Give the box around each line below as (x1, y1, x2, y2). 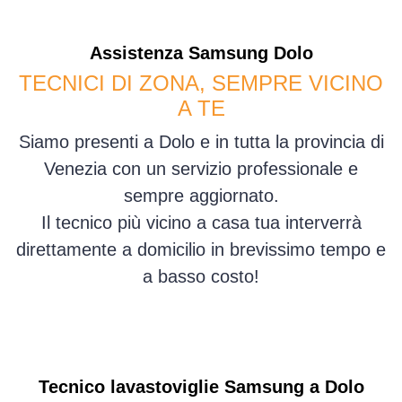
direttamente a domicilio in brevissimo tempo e (16, 240, 386, 260)
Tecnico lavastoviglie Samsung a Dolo (38, 377, 364, 398)
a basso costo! (143, 267, 259, 287)
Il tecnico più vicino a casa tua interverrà (40, 213, 362, 233)
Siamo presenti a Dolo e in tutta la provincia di (18, 132, 384, 153)
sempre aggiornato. (123, 186, 279, 206)
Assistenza (89, 43, 188, 64)
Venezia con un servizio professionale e (44, 159, 358, 179)
